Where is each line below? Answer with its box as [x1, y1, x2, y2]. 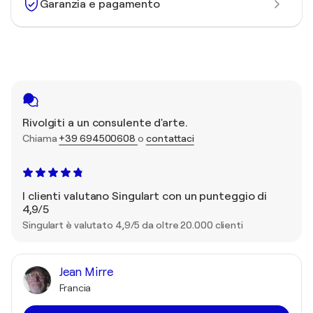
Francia [59, 282, 92, 294]
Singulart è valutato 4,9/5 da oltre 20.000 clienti [22, 219, 243, 231]
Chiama [22, 133, 59, 145]
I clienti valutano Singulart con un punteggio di [22, 190, 268, 203]
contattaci [145, 133, 194, 145]
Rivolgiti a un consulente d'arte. [22, 117, 188, 130]
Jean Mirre [59, 265, 113, 279]
